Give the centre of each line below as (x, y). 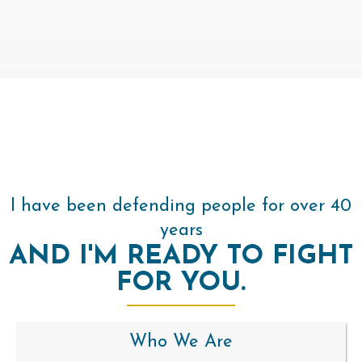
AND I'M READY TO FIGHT (181, 256)
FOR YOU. (181, 283)
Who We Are (181, 342)
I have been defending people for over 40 (181, 206)
